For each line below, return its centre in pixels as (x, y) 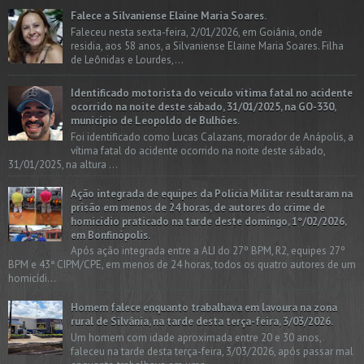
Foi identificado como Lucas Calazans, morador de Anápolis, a (212, 136)
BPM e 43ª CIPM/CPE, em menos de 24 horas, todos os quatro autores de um (182, 265)
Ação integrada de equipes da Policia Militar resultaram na (212, 193)
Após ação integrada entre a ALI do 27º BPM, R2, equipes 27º (208, 251)
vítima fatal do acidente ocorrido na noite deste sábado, (198, 150)
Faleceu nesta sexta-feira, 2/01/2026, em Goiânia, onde (197, 32)
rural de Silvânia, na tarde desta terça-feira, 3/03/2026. (202, 322)
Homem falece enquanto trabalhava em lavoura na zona (204, 308)
